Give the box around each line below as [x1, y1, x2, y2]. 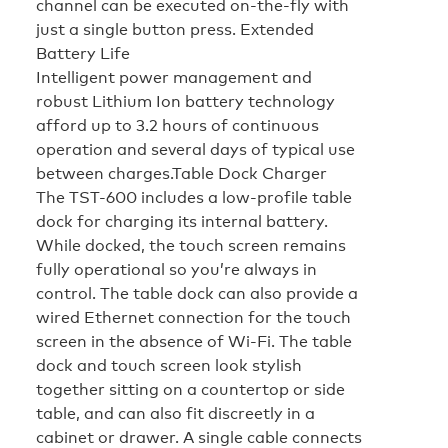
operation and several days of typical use [36, 137, 355, 160]
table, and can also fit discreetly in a [36, 401, 315, 424]
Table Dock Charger [172, 161, 327, 184]
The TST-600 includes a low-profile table [36, 185, 352, 208]
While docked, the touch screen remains [36, 233, 346, 256]
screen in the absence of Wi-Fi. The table [36, 329, 352, 352]
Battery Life [36, 41, 130, 64]
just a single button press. [36, 17, 240, 40]
